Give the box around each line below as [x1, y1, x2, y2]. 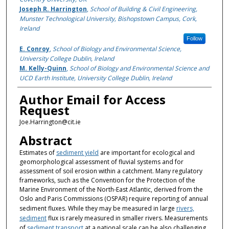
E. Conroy [19, 44, 50, 54]
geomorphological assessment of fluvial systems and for [19, 157, 184, 166]
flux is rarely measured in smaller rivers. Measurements [46, 213, 208, 222]
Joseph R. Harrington [19, 5, 87, 14]
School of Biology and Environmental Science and [69, 64, 209, 73]
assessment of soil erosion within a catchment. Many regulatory [19, 166, 202, 175]
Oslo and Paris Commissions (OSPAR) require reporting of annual [19, 194, 208, 203]
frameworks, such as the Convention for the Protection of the [19, 175, 195, 185]
